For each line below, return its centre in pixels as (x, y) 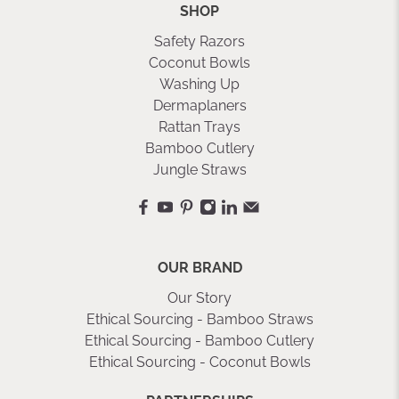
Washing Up (199, 85)
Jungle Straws (199, 170)
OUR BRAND (199, 268)
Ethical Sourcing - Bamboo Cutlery (199, 341)
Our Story (199, 298)
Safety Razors (199, 42)
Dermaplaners (199, 106)
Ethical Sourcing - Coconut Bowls (199, 362)
